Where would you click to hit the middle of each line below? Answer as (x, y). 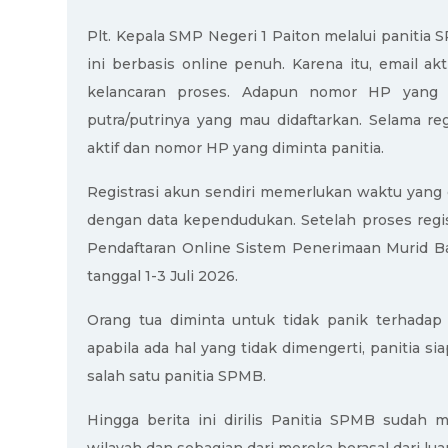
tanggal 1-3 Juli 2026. (162, 276)
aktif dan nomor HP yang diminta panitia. (237, 148)
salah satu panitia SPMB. (176, 376)
